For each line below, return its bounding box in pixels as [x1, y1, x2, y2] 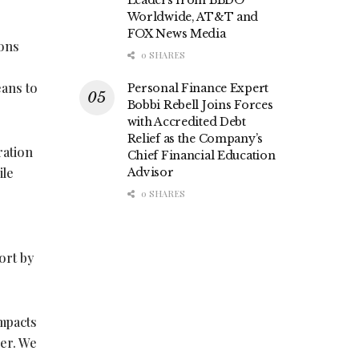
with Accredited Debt [127, 115, 246, 130]
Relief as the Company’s [127, 131, 264, 147]
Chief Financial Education [127, 148, 276, 163]
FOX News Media [127, 26, 226, 42]
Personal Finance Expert [127, 81, 269, 96]
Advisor [127, 165, 174, 180]
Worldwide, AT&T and [127, 10, 259, 25]
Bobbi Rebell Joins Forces [127, 98, 273, 113]
